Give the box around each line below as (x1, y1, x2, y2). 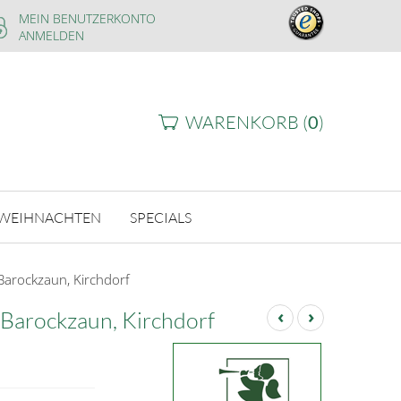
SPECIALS (129, 208, 192, 226)
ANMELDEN (19, 27, 84, 44)
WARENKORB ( (185, 111, 308, 133)
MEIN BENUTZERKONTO (19, 10, 156, 27)
